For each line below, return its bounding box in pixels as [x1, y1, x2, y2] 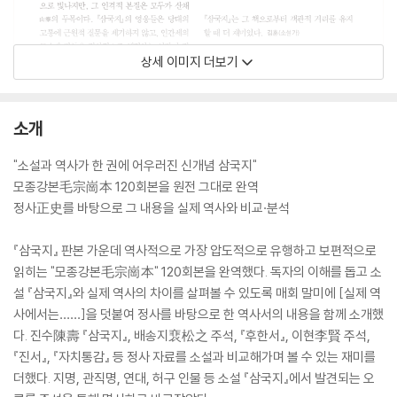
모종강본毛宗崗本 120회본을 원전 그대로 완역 [13, 178, 259, 195]
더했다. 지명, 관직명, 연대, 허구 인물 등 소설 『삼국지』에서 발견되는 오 [13, 370, 375, 386]
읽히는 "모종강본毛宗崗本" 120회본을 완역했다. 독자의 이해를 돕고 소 [13, 263, 382, 280]
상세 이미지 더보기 [141, 53, 238, 70]
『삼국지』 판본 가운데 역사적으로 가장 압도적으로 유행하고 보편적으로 [13, 242, 377, 259]
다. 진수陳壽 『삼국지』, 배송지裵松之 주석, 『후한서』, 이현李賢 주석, [13, 327, 370, 344]
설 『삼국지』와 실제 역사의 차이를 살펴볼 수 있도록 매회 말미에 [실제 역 [13, 284, 381, 301]
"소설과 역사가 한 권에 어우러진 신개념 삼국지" [13, 157, 257, 174]
